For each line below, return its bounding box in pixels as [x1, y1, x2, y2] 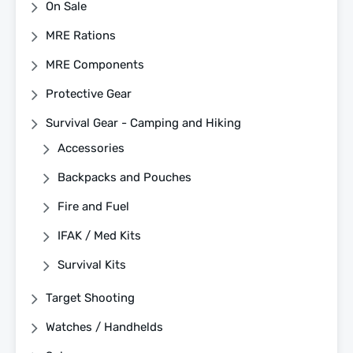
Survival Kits [58, 257, 126, 272]
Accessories [58, 140, 124, 155]
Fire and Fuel [58, 199, 129, 214]
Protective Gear [46, 86, 132, 101]
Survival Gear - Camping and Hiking [46, 115, 241, 130]
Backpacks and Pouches [58, 169, 191, 184]
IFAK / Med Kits [58, 228, 141, 243]
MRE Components [46, 57, 144, 72]
